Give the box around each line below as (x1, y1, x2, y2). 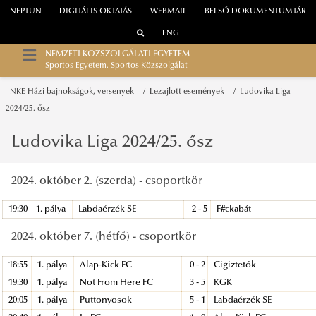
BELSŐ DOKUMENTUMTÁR (205, 8, 307, 16)
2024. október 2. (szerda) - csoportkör (11, 175, 202, 187)
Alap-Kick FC (80, 260, 133, 269)
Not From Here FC (80, 278, 154, 287)
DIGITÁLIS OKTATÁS (59, 8, 133, 16)
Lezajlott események (150, 87, 229, 96)
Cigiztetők (214, 260, 257, 269)
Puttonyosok (80, 296, 133, 305)
